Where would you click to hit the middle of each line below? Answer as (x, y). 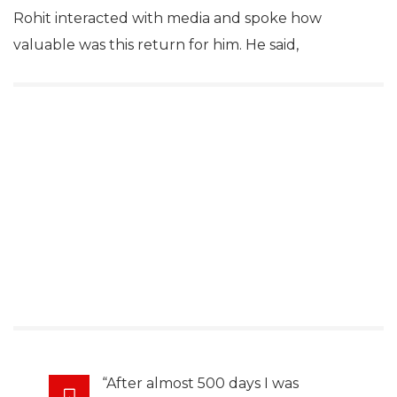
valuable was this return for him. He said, (156, 44)
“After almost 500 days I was (200, 383)
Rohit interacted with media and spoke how (167, 18)
